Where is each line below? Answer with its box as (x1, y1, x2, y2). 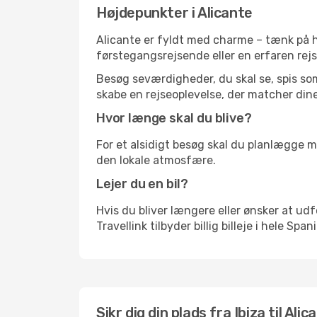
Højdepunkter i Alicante (96, 4, 253, 21)
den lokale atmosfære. (96, 154, 216, 167)
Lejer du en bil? (96, 176, 189, 192)
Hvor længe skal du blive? (96, 110, 252, 126)
